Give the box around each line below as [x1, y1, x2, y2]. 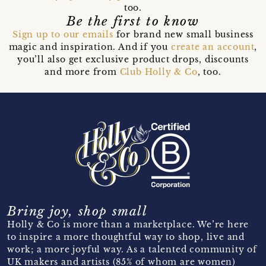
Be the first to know [66, 14, 199, 30]
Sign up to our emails [12, 29, 113, 40]
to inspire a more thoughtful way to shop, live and [7, 232, 245, 243]
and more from [45, 66, 120, 78]
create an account [170, 42, 255, 53]
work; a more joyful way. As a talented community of [7, 244, 257, 255]
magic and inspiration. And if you [8, 42, 171, 53]
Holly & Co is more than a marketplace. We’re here [7, 219, 249, 230]
